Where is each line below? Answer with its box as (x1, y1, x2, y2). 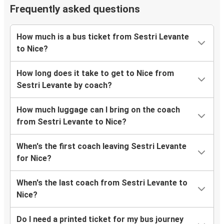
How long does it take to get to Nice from (16, 68, 174, 78)
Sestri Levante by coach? (16, 80, 112, 90)
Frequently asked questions (10, 3, 140, 15)
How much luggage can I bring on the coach (16, 105, 180, 115)
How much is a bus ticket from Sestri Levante (16, 32, 189, 42)
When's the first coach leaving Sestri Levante (16, 141, 186, 151)
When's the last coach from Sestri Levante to (16, 178, 187, 188)
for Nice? (16, 153, 51, 163)
